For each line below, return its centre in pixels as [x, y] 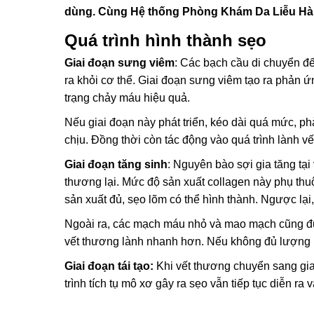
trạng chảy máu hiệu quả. [127, 98]
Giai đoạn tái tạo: [110, 266]
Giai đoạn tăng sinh [116, 164]
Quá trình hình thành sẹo [165, 40]
